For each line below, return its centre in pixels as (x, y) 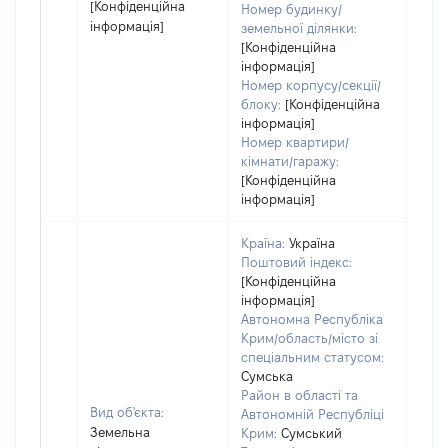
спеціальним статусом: (312, 357)
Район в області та (299, 395)
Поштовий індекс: (296, 262)
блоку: (261, 104)
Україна (312, 243)
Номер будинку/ (291, 9)
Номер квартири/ (295, 142)
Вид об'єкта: (127, 412)
